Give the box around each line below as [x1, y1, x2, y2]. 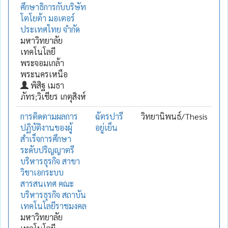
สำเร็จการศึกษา [20, 133, 71, 144]
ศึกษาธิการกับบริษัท [20, 1, 86, 12]
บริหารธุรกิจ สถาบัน [20, 189, 86, 200]
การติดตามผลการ [20, 110, 78, 122]
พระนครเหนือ [20, 68, 68, 79]
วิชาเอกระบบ [20, 166, 64, 178]
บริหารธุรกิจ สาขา [20, 155, 80, 166]
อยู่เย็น [95, 122, 118, 133]
